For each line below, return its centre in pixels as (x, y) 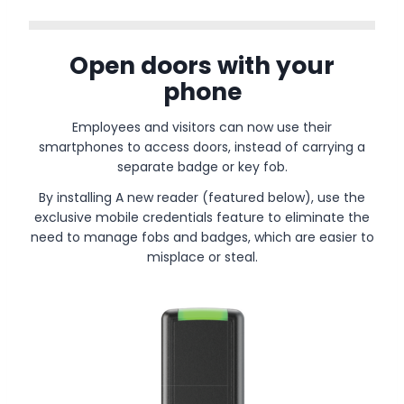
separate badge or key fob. (202, 166)
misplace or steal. (202, 257)
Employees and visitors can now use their (202, 127)
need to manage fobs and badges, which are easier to (202, 237)
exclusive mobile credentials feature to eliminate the (202, 217)
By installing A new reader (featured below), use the (202, 197)
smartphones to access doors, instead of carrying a (202, 147)
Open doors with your (202, 66)
